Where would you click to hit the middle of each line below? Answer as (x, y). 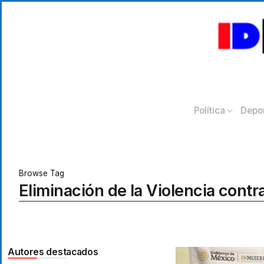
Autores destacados (53, 252)
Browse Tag (42, 173)
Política (209, 110)
